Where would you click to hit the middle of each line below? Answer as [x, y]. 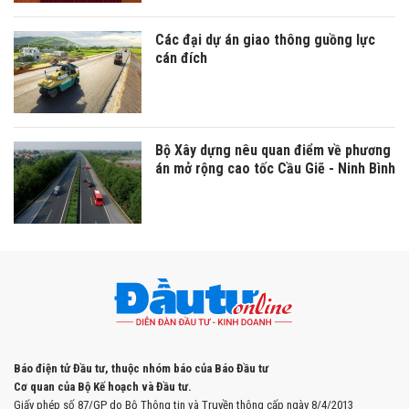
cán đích [181, 58]
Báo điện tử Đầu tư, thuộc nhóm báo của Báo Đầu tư [141, 369]
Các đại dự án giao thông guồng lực [265, 40]
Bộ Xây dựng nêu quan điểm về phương [273, 151]
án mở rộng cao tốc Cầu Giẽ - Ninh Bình [275, 169]
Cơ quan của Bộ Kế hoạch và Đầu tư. [103, 387]
